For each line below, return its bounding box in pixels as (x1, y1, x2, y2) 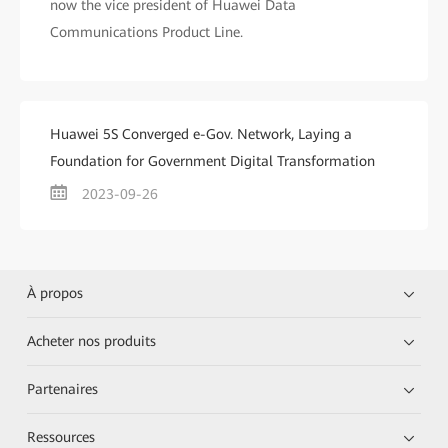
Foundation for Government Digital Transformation (50, 153, 375, 169)
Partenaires (27, 381, 99, 397)
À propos (27, 285, 84, 301)
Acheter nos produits (27, 333, 157, 349)
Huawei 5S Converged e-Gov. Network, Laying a (50, 126, 352, 142)
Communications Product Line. (50, 24, 243, 40)
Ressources (27, 429, 96, 445)
